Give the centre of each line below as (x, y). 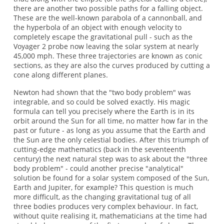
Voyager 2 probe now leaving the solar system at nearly (106, 46)
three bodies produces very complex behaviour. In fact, (105, 206)
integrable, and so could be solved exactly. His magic (101, 102)
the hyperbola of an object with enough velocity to (97, 27)
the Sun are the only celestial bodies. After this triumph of (111, 140)
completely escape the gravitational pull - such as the (103, 36)
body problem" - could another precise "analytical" (98, 168)
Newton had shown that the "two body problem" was (102, 92)
